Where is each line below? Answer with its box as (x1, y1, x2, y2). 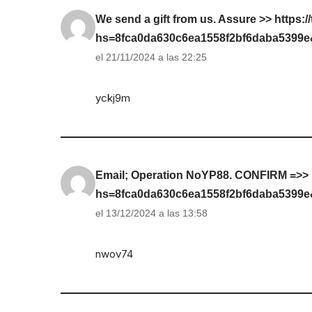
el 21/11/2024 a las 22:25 (95, 52, 207, 63)
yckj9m (95, 91, 130, 105)
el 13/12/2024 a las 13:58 (95, 208, 208, 219)
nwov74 (95, 247, 133, 261)
